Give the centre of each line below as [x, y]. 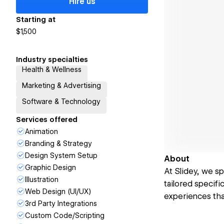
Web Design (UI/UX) [58, 191]
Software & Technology [61, 101]
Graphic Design [50, 167]
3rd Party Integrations [61, 203]
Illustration [42, 179]
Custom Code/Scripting [65, 215]
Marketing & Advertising [61, 85]
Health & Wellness [52, 69]
